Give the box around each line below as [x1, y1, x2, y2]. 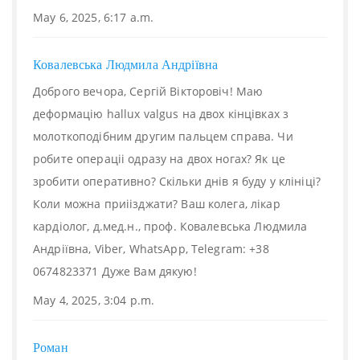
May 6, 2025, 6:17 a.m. [33, 10, 154, 25]
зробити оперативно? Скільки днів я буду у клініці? [33, 174, 321, 189]
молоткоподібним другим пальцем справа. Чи [33, 129, 293, 144]
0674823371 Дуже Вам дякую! [33, 264, 197, 279]
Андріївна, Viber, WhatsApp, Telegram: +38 [33, 241, 269, 256]
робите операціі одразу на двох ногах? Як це [33, 151, 286, 166]
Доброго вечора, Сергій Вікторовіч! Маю [33, 84, 264, 99]
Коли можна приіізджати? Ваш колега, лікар [33, 196, 280, 211]
